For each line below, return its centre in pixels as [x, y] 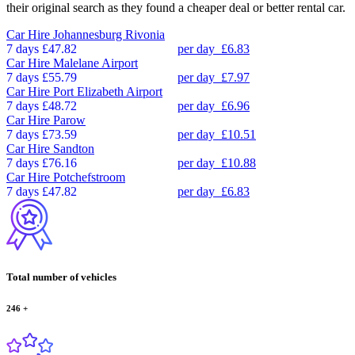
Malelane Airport [95, 63]
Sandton [74, 148]
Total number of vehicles [61, 277]
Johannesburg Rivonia [109, 34]
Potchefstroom [89, 177]
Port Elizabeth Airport [108, 91]
